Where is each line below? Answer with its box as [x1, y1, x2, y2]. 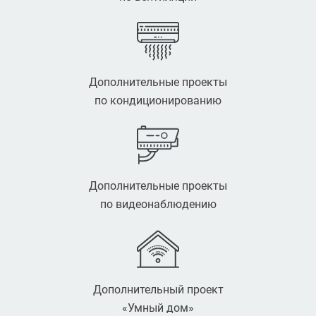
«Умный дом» [122, 300, 194, 315]
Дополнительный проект [92, 282, 224, 296]
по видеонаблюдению [99, 197, 217, 211]
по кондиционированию [95, 93, 221, 107]
